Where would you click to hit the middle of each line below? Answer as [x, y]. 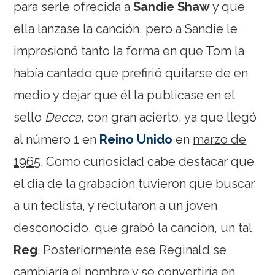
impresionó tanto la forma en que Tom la [129, 51]
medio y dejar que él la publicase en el [124, 95]
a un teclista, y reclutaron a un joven [116, 205]
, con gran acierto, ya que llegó [169, 117]
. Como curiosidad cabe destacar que [148, 161]
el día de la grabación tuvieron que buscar [134, 183]
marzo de [220, 139]
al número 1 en [57, 139]
